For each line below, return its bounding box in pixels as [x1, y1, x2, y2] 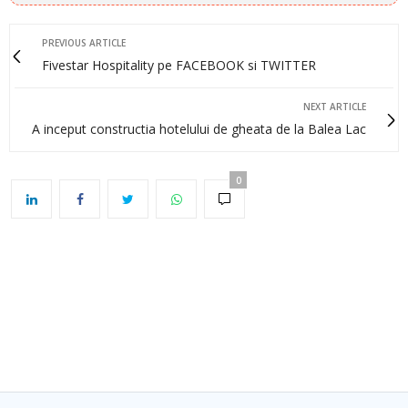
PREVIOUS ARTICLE [42, 36, 126, 50]
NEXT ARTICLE [303, 100, 366, 114]
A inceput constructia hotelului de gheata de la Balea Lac [32, 120, 366, 138]
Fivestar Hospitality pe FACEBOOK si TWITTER [42, 56, 316, 75]
